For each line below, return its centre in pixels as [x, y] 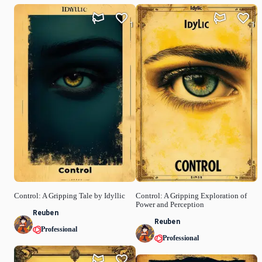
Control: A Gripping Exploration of [191, 196]
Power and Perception [170, 204]
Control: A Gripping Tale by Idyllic [70, 196]
